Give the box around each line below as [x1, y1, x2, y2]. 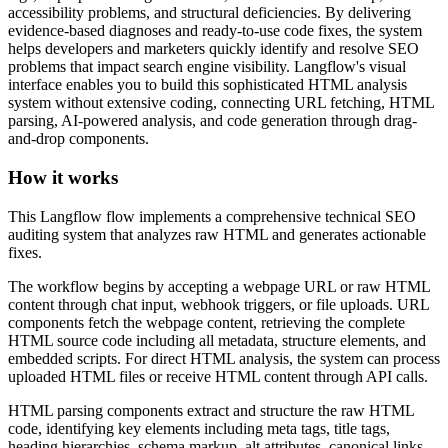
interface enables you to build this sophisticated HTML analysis [8, 76, 407, 94]
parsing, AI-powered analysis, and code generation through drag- [8, 112, 417, 130]
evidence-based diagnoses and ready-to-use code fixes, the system [8, 22, 422, 40]
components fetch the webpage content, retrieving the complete [8, 313, 405, 331]
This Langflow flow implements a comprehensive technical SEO [8, 207, 416, 225]
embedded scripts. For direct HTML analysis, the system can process [8, 349, 440, 367]
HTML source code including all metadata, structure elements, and [8, 331, 426, 349]
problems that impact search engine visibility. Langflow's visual [8, 58, 406, 76]
